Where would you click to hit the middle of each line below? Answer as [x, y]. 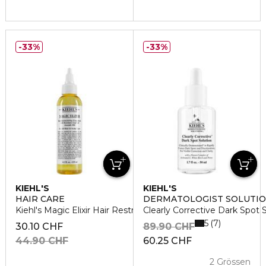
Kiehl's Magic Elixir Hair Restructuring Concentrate [119, 210]
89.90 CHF [169, 227]
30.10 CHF [39, 227]
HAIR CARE [40, 199]
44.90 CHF [42, 241]
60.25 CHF [167, 241]
